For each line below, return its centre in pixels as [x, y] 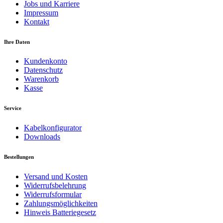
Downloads [42, 137]
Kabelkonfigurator [53, 128]
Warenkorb [41, 79]
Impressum [41, 12]
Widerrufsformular [53, 195]
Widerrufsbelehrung [55, 186]
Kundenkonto [46, 61]
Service [13, 108]
